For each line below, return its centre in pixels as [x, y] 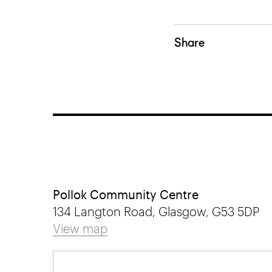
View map [80, 228]
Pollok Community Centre [126, 194]
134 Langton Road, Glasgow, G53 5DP [156, 211]
